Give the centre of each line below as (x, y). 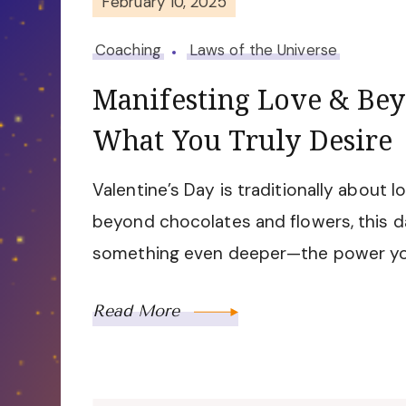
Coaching (128, 50)
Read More (139, 311)
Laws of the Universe (263, 50)
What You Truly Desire (243, 140)
